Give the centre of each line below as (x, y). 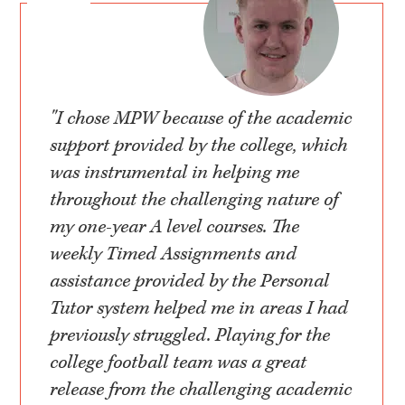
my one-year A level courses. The (175, 227)
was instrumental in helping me (175, 173)
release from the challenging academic (201, 390)
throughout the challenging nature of (194, 200)
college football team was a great (179, 363)
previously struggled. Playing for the (190, 336)
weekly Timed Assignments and (174, 254)
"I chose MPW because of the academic (201, 119)
